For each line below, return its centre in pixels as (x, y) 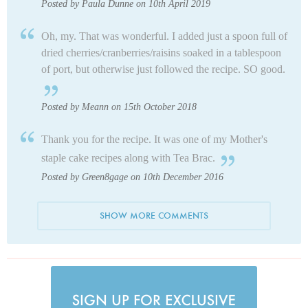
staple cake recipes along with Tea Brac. (128, 158)
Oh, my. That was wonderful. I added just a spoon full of (164, 36)
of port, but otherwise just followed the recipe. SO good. (163, 69)
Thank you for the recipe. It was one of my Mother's (154, 140)
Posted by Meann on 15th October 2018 (119, 107)
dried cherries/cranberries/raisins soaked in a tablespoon (161, 53)
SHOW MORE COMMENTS (154, 216)
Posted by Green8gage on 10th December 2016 (132, 177)
